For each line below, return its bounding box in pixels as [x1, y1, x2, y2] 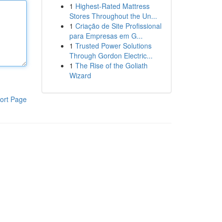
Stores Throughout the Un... [69, 11, 157, 21]
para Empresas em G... [69, 31, 143, 41]
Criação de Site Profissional [75, 21, 162, 31]
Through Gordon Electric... [69, 51, 153, 60]
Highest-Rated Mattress [75, 1, 150, 11]
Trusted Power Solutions [75, 41, 152, 51]
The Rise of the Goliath [75, 60, 148, 70]
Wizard [69, 70, 91, 80]
